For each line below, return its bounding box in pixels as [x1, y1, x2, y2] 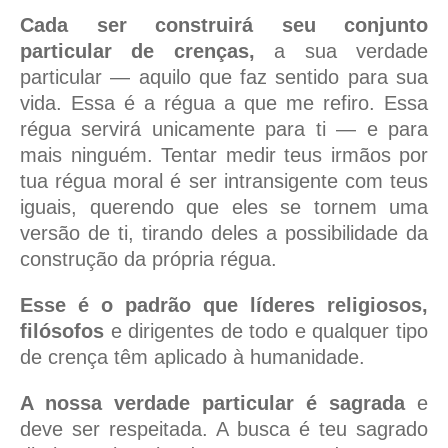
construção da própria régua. [20, 248, 277, 271]
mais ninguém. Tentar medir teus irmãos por [20, 144, 428, 167]
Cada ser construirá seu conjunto [20, 14, 428, 37]
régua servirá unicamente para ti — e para [20, 118, 428, 141]
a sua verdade [254, 40, 429, 63]
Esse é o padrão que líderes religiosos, [20, 294, 428, 317]
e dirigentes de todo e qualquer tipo [104, 320, 428, 343]
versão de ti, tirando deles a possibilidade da [20, 222, 428, 245]
